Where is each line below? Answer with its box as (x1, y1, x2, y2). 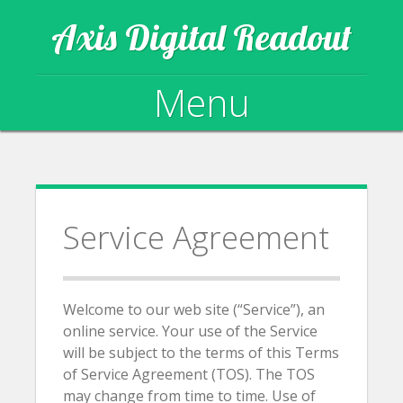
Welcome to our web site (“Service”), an (63, 300, 325, 319)
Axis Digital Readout (51, 14, 352, 59)
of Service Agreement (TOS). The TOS (63, 364, 315, 384)
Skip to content (58, 158, 161, 178)
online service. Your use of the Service (63, 321, 318, 341)
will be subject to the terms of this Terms (63, 343, 339, 363)
